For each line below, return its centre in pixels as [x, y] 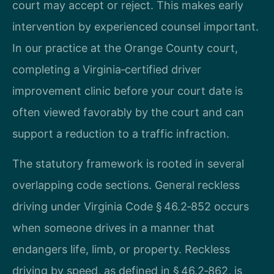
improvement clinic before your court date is [128, 91]
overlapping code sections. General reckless [126, 185]
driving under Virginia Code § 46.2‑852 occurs [131, 207]
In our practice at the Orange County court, [125, 48]
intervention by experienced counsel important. [135, 26]
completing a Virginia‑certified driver [107, 69]
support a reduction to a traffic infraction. [121, 133]
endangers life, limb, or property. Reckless [121, 250]
